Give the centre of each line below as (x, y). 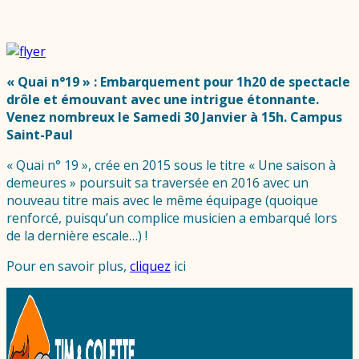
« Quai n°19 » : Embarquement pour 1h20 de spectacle (178, 82)
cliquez (150, 266)
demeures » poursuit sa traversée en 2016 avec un (157, 183)
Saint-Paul (40, 135)
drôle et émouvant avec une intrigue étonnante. (163, 100)
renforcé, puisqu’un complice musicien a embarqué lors (172, 218)
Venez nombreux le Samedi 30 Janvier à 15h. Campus (174, 117)
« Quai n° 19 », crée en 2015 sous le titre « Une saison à (171, 165)
